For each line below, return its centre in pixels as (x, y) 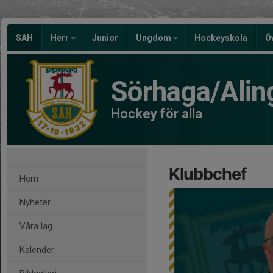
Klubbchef (207, 174)
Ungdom (154, 38)
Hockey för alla (157, 114)
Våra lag (36, 226)
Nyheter (35, 202)
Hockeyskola (221, 38)
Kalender (37, 250)
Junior (105, 38)
